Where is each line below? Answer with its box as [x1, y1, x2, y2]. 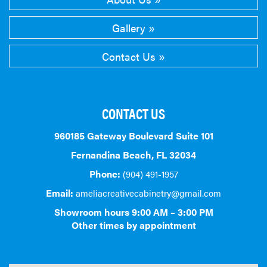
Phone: [89, 167, 123, 181]
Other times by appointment [71, 218, 196, 232]
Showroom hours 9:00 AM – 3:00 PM [54, 205, 213, 219]
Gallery [112, 20, 145, 36]
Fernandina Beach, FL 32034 [71, 148, 196, 162]
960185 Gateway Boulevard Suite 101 [54, 129, 213, 143]
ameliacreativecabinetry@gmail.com [76, 187, 221, 200]
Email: [46, 186, 76, 200]
